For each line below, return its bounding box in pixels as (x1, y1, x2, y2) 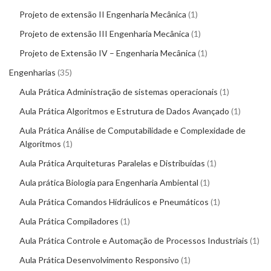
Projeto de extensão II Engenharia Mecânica (19, 9, 186, 20)
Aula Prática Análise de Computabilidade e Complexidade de (19, 125, 246, 136)
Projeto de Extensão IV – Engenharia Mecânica (19, 48, 196, 59)
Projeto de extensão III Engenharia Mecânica (19, 28, 189, 39)
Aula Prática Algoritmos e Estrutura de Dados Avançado (19, 106, 229, 117)
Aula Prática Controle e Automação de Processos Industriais (19, 235, 248, 246)
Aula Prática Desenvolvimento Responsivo (19, 255, 179, 266)
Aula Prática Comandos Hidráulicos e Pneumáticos (19, 197, 209, 207)
